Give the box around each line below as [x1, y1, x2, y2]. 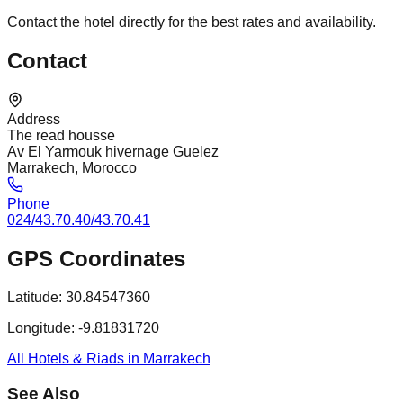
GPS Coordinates [7, 246, 185, 272]
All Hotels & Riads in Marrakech [7, 351, 210, 367]
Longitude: [7, 320, 75, 336]
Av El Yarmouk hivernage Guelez [7, 144, 219, 160]
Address [7, 112, 60, 128]
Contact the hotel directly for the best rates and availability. [7, 14, 376, 31]
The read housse [7, 128, 115, 144]
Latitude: [7, 290, 62, 306]
